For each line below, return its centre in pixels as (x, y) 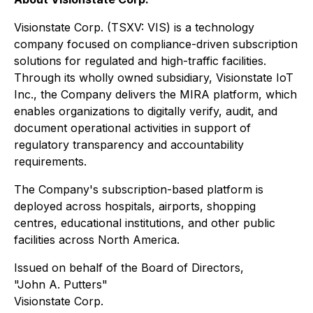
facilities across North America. (97, 240)
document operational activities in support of (132, 128)
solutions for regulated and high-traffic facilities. (140, 61)
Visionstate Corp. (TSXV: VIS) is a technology (134, 27)
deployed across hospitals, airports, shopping (135, 206)
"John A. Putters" (61, 284)
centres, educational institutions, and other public (145, 223)
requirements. (50, 161)
